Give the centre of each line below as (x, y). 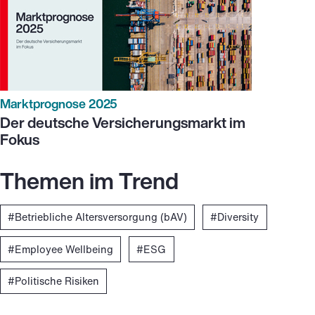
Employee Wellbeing (64, 249)
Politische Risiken (57, 281)
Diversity (238, 217)
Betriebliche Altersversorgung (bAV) (101, 217)
